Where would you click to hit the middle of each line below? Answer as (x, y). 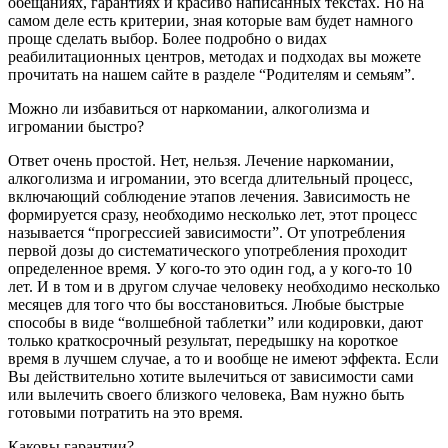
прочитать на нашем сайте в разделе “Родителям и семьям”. (211, 75)
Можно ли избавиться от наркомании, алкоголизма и (189, 109)
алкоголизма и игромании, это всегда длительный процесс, (210, 179)
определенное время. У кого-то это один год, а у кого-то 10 (210, 269)
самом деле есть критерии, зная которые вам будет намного (210, 21)
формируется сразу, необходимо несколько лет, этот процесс (212, 215)
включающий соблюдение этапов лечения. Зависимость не (209, 197)
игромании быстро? (76, 127)
